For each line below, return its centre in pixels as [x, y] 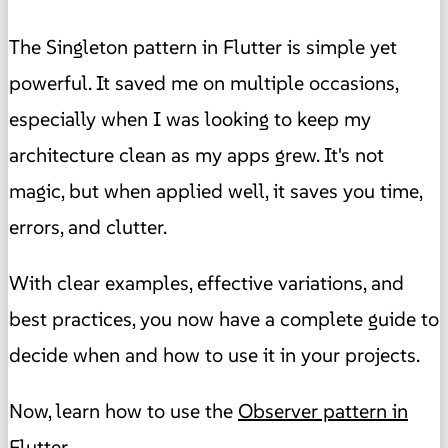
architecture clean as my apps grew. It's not [196, 154]
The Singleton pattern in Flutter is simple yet [203, 46]
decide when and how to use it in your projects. [214, 354]
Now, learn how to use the [123, 410]
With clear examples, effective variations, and [206, 282]
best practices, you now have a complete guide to [224, 318]
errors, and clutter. [88, 226]
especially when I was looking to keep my [190, 118]
